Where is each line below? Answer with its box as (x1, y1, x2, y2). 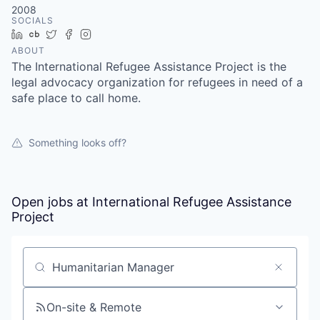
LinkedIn (28, 28, 68, 40)
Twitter (62, 28, 94, 40)
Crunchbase (45, 28, 101, 40)
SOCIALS (11, 15, 54, 26)
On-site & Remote (46, 300, 141, 314)
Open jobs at (11, 194, 92, 209)
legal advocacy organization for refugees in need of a (11, 75, 303, 89)
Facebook (79, 28, 126, 40)
